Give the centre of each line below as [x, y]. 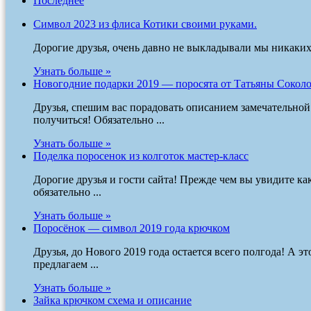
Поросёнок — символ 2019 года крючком [132, 228]
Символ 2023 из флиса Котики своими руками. [145, 24]
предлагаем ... [66, 264]
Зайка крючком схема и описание [112, 300]
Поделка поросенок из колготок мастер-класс [141, 155]
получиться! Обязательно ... [99, 119]
